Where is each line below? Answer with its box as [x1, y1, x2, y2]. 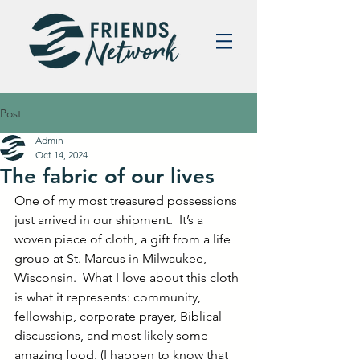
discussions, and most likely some [14, 328, 211, 343]
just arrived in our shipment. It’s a [14, 212, 207, 227]
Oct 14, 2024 [35, 149, 88, 161]
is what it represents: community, [14, 289, 204, 305]
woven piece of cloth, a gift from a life [14, 231, 234, 247]
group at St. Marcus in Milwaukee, [14, 251, 210, 266]
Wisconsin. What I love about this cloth [14, 270, 242, 285]
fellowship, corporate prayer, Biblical [14, 309, 225, 324]
